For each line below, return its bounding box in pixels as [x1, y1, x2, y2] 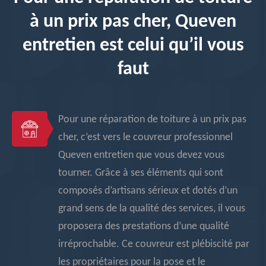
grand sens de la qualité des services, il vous [58, 203, 245, 214]
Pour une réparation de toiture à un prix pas [58, 114, 246, 125]
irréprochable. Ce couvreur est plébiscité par [58, 239, 249, 250]
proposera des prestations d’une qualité [58, 221, 229, 232]
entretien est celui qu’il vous [22, 36, 244, 55]
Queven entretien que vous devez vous [58, 150, 224, 161]
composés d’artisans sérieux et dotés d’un [58, 185, 237, 197]
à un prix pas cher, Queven [30, 12, 236, 31]
